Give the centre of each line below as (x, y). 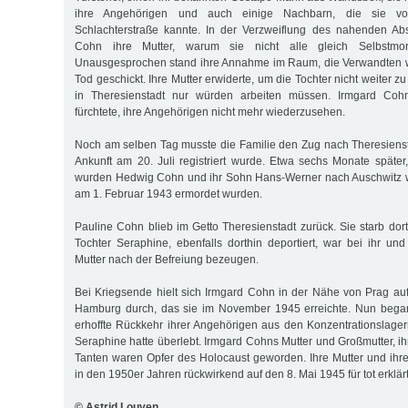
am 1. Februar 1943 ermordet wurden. (168, 194)
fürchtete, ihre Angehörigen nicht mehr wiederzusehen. (210, 112)
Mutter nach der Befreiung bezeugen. (167, 259)
